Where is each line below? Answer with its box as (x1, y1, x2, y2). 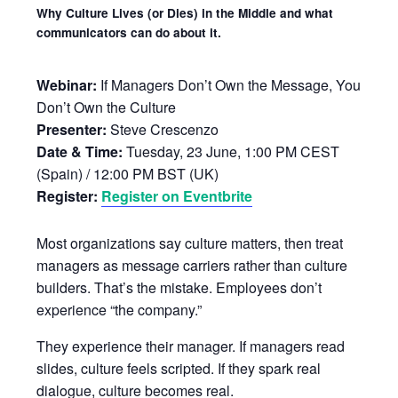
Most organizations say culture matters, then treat (36, 232, 344, 253)
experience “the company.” (36, 298, 203, 320)
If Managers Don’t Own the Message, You (97, 74, 362, 95)
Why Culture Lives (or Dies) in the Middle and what (36, 4, 334, 21)
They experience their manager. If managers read (36, 335, 346, 356)
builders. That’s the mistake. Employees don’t (36, 276, 322, 298)
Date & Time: (36, 140, 123, 162)
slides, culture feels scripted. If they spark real (36, 357, 322, 378)
